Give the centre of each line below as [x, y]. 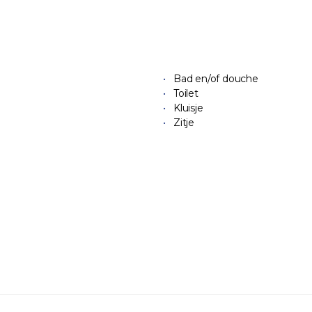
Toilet [186, 94]
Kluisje [188, 108]
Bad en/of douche [216, 79]
